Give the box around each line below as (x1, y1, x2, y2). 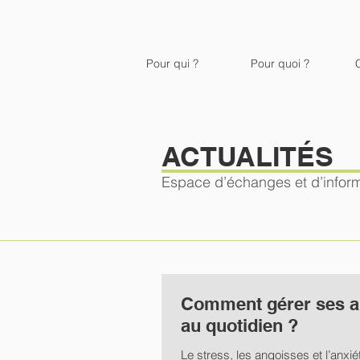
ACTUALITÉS (162, 140, 333, 173)
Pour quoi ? (251, 56, 309, 71)
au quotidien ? (181, 315, 298, 336)
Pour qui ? (146, 56, 198, 71)
